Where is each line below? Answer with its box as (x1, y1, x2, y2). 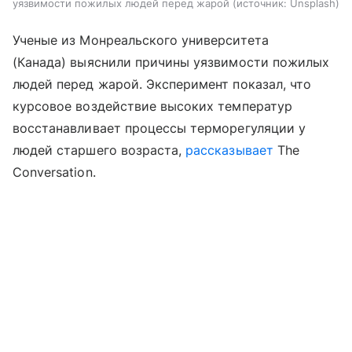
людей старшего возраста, (13, 142, 186, 159)
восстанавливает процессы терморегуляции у (13, 120, 306, 137)
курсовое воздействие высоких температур (13, 98, 292, 115)
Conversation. (13, 164, 96, 181)
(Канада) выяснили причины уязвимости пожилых (13, 54, 330, 71)
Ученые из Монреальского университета (13, 32, 269, 49)
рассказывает (185, 142, 273, 159)
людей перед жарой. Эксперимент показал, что (13, 76, 312, 93)
